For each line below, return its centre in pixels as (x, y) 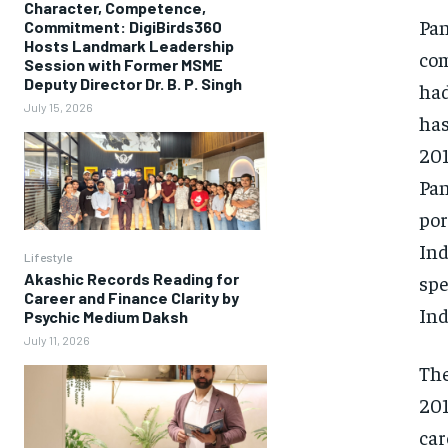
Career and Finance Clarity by (131, 297)
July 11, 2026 (57, 339)
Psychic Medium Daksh (106, 316)
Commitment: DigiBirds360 (123, 27)
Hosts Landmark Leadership (129, 46)
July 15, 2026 (58, 107)
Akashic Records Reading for (131, 278)
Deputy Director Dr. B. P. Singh (133, 84)
